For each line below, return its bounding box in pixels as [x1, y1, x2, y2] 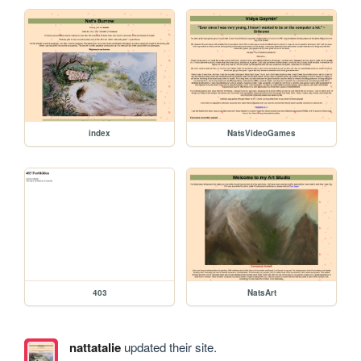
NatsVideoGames [227, 127, 297, 139]
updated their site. [120, 338, 217, 356]
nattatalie [68, 338, 121, 357]
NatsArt [247, 287, 276, 299]
